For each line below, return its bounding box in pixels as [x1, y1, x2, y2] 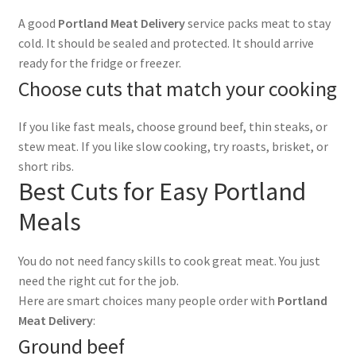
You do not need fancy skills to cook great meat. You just [17, 252, 320, 269]
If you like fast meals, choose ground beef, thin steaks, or [17, 118, 327, 135]
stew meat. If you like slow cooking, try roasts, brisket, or [17, 138, 328, 155]
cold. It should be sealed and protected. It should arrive [17, 35, 314, 52]
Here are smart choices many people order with [17, 292, 277, 308]
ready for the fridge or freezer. [17, 55, 181, 72]
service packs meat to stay [184, 15, 331, 32]
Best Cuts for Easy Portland [17, 176, 306, 208]
